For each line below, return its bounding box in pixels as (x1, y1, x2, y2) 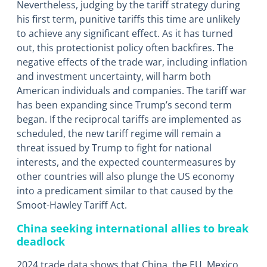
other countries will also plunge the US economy (17, 170, 234, 184)
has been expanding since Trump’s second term (17, 98, 232, 112)
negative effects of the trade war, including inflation (17, 55, 247, 69)
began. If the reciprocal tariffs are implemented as (17, 113, 241, 126)
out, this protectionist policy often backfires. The (17, 41, 234, 55)
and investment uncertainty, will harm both (17, 70, 211, 83)
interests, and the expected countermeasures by (17, 156, 235, 169)
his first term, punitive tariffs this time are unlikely (17, 13, 240, 26)
